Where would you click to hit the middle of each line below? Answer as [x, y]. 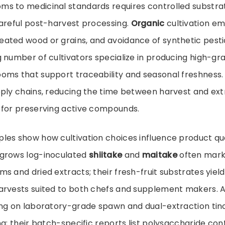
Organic [148, 24]
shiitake [105, 155]
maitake [159, 155]
